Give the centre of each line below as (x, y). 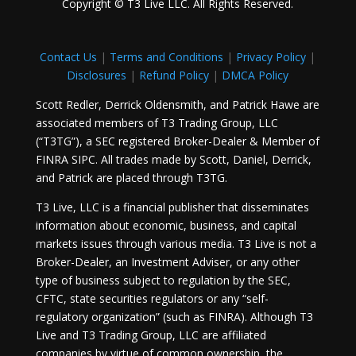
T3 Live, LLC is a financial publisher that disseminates (172, 207)
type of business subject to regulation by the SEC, (163, 280)
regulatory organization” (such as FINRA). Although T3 (174, 317)
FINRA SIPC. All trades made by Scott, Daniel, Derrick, (173, 159)
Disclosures (97, 75)
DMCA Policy (255, 75)
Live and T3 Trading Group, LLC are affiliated (151, 335)
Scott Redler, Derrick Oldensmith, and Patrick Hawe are (177, 104)
